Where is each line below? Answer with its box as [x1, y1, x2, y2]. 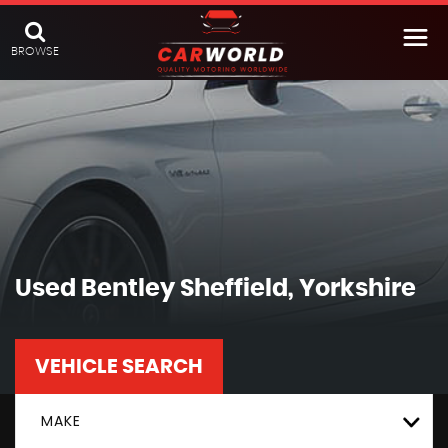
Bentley [81, 277, 175, 301]
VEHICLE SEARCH [35, 357, 203, 377]
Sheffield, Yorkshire [175, 277, 416, 301]
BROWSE [11, 45, 59, 57]
